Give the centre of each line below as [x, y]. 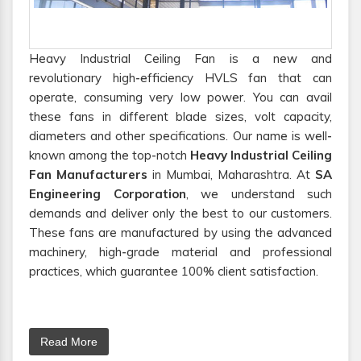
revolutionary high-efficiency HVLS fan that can [180, 78]
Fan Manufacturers [91, 175]
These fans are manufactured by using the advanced [180, 233]
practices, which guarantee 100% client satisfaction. [174, 272]
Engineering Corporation [108, 194]
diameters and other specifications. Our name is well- [180, 136]
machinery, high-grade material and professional [180, 252]
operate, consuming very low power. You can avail [180, 98]
